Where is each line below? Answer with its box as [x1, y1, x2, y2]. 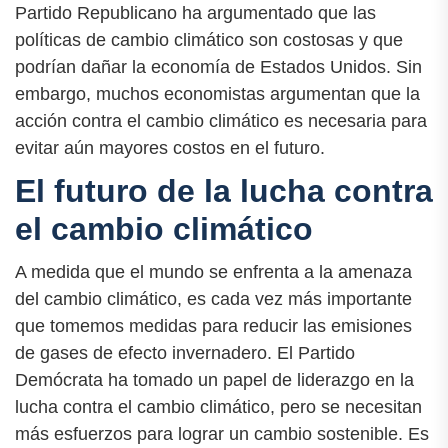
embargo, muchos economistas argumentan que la [15, 83, 420, 104]
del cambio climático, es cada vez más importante [15, 288, 412, 309]
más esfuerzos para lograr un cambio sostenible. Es [15, 423, 429, 444]
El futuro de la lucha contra [15, 172, 433, 209]
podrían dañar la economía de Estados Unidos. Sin [15, 56, 422, 77]
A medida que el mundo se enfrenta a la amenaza [15, 261, 412, 282]
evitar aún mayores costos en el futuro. [15, 137, 325, 158]
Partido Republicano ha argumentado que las [15, 2, 376, 23]
